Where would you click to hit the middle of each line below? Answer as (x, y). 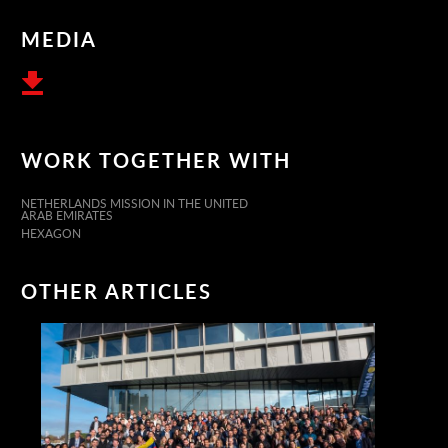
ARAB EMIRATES (67, 215)
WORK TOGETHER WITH (156, 159)
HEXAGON (51, 233)
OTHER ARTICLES (117, 290)
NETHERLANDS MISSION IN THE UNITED (135, 203)
